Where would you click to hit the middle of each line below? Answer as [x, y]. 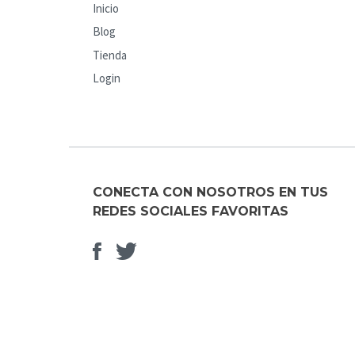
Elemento [182, 250]
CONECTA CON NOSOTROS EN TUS [210, 192]
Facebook [146, 250]
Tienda [110, 55]
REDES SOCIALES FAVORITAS [191, 211]
